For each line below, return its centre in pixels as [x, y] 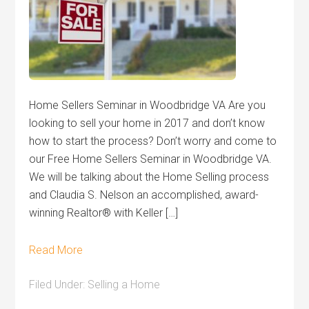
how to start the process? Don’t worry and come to [153, 141]
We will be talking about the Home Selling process [149, 177]
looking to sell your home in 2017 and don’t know [147, 123]
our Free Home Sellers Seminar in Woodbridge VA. [151, 159]
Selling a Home [124, 285]
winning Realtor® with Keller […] [104, 213]
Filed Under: [59, 285]
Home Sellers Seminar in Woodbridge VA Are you [148, 105]
